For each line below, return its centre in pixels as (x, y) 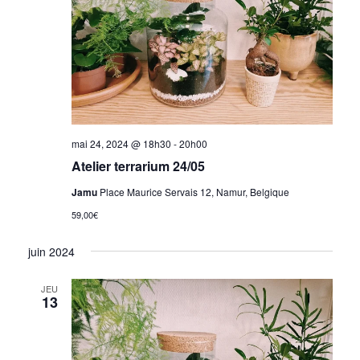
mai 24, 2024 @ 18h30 (121, 143)
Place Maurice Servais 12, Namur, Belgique (194, 191)
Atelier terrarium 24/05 (138, 166)
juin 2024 (51, 251)
